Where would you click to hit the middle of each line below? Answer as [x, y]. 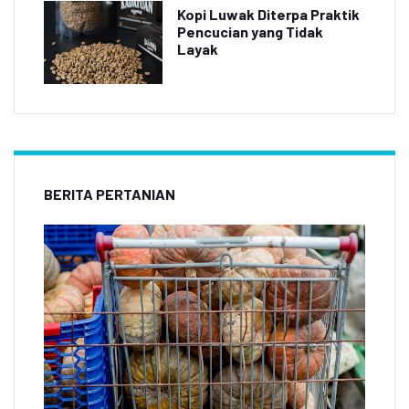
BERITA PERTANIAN [110, 194]
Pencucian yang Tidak [250, 32]
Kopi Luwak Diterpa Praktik [268, 15]
